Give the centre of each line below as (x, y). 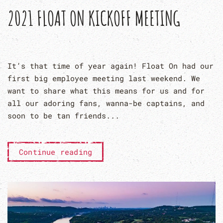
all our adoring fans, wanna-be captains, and (106, 103)
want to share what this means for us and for (106, 90)
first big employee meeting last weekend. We (104, 78)
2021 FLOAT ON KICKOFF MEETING (94, 18)
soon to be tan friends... (63, 115)
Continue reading (56, 152)
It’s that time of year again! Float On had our (111, 65)
